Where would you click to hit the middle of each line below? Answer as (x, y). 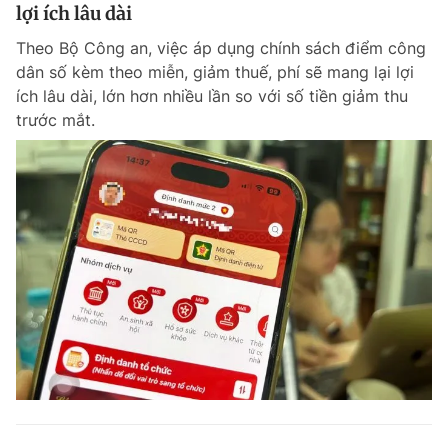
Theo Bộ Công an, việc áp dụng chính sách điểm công (221, 48)
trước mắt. (55, 120)
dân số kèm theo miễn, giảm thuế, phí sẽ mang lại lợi (215, 72)
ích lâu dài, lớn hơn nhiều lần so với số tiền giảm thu (212, 96)
